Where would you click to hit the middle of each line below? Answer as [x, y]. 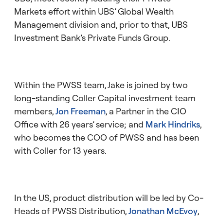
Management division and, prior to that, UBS [101, 25]
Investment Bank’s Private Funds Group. [92, 38]
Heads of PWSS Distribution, [71, 211]
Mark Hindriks [173, 125]
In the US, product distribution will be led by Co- [109, 198]
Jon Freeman [81, 111]
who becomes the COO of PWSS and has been [107, 138]
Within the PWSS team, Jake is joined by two [101, 85]
